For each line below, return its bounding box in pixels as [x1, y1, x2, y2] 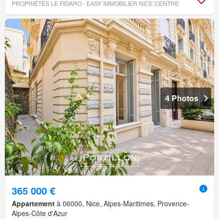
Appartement [12, 198, 55, 209]
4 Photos [165, 92, 198, 104]
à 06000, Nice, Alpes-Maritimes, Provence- [55, 198, 189, 209]
